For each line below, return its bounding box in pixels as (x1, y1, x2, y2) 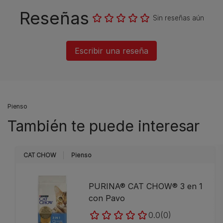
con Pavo (89, 193, 125, 203)
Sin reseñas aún (152, 14, 204, 22)
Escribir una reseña (75, 46, 148, 56)
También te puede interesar (7, 117, 200, 135)
